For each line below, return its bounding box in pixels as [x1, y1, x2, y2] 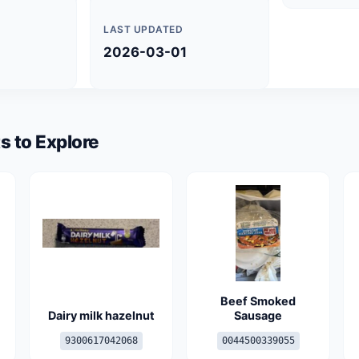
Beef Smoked [220, 294, 296, 308]
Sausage [234, 309, 282, 322]
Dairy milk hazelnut [47, 309, 155, 322]
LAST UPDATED [103, 23, 184, 35]
